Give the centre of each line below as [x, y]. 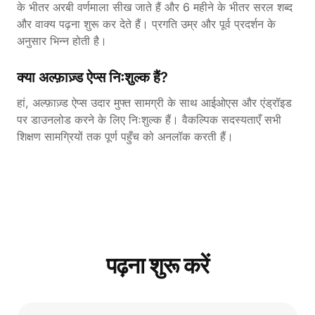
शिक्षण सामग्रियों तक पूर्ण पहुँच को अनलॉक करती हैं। [125, 136]
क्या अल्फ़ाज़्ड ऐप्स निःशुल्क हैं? [92, 77]
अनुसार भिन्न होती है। [62, 40]
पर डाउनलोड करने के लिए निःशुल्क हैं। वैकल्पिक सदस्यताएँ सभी [149, 119]
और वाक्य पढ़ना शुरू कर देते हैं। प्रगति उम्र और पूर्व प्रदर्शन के [146, 24]
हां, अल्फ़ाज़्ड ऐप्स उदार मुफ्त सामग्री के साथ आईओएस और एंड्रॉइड [154, 102]
